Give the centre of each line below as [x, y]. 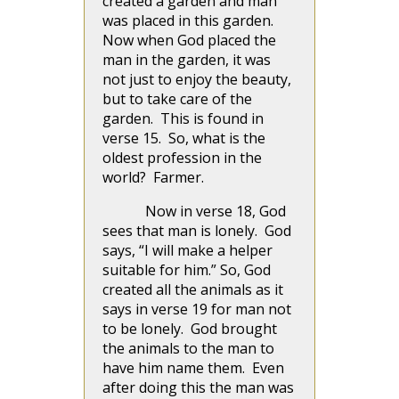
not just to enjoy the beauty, [197, 79]
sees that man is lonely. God [197, 231]
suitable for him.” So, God [187, 270]
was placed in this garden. [190, 20]
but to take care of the [177, 99]
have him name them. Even [193, 368]
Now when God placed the [189, 40]
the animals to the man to [188, 348]
